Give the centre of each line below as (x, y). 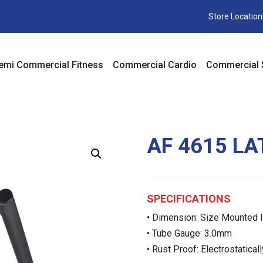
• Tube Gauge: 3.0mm (189, 234)
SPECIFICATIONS (188, 199)
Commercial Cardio (155, 65)
